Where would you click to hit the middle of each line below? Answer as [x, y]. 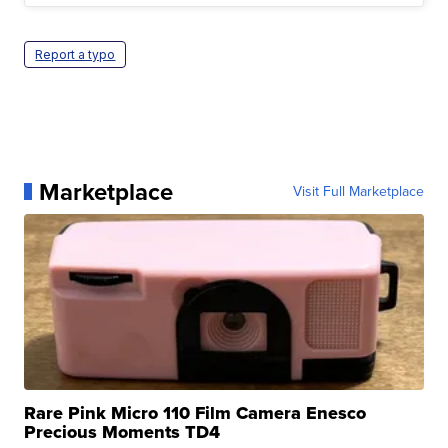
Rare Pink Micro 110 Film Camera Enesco [195, 412]
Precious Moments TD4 [122, 431]
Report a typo [75, 54]
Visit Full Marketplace [358, 191]
